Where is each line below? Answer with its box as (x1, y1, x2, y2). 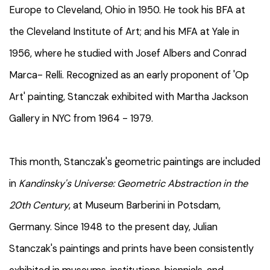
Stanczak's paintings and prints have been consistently (9, 242, 254, 256)
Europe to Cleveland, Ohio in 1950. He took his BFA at (9, 4, 245, 17)
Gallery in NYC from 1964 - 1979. (9, 112, 155, 125)
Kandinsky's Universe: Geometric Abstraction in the (19, 177, 248, 190)
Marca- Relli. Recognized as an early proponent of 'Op (9, 69, 249, 82)
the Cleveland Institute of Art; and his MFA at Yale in (9, 25, 239, 39)
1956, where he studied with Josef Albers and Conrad (9, 47, 246, 60)
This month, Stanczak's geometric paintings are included (9, 155, 260, 169)
